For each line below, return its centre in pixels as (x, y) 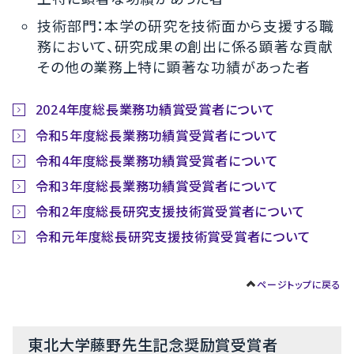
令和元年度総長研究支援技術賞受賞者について (173, 237)
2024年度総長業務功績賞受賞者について (155, 110)
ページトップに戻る (299, 284)
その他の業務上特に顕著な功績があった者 (174, 67)
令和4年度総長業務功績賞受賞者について (156, 161)
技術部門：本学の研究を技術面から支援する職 (186, 26)
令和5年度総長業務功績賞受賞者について (156, 136)
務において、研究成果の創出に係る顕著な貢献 (185, 46)
